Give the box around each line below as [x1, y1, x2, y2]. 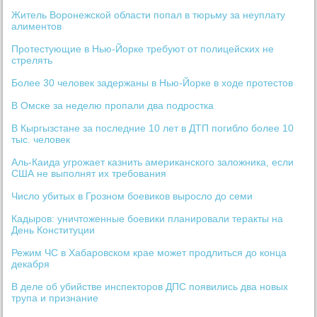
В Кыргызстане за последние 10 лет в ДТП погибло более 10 [11, 122, 294, 134]
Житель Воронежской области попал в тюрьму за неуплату [11, 9, 286, 21]
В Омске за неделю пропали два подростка [11, 100, 214, 112]
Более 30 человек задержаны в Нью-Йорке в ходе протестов [11, 77, 294, 89]
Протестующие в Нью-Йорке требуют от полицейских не [11, 43, 275, 55]
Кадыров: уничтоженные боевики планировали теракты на [11, 213, 284, 225]
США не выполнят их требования [11, 168, 167, 180]
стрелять [11, 54, 53, 67]
